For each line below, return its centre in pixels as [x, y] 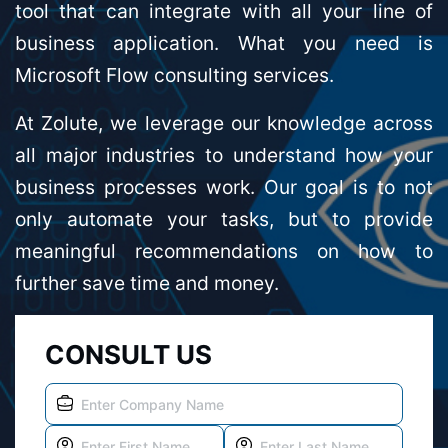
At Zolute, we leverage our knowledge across [224, 123]
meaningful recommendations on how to [224, 251]
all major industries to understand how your [224, 155]
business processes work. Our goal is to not [224, 187]
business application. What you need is [224, 43]
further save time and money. [147, 283]
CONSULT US [128, 355]
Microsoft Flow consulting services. [174, 75]
